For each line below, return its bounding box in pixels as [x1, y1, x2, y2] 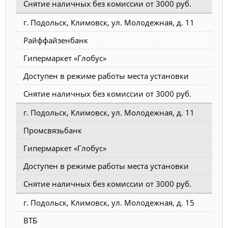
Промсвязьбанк [23, 125, 82, 135]
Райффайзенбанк [23, 35, 88, 45]
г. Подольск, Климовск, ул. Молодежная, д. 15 [23, 197, 194, 208]
